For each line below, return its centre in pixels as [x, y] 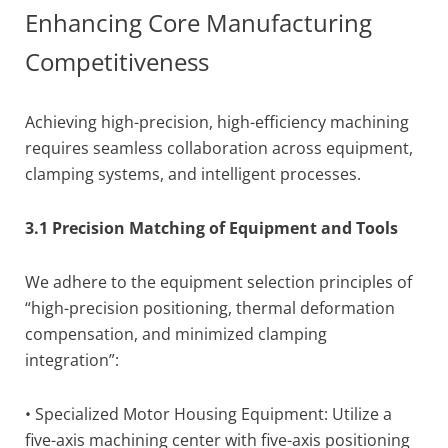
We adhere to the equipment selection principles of [218, 282]
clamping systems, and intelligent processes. [193, 174]
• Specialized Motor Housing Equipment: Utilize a [208, 414]
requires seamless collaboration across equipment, [219, 148]
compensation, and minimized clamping [176, 334]
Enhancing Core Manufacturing [198, 22]
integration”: [72, 360]
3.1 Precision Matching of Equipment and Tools [211, 228]
